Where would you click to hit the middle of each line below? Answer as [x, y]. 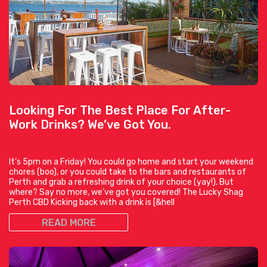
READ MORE [69, 222]
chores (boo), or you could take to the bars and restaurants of [128, 172]
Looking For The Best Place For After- [120, 110]
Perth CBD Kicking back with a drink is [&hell [92, 202]
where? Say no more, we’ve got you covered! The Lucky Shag [126, 192]
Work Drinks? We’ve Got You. [90, 124]
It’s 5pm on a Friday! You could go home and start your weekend [131, 162]
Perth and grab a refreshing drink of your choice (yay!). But [121, 182]
